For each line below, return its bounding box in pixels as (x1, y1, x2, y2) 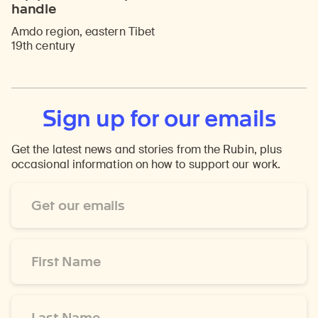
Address (11, 197, 55, 213)
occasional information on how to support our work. (11, 157, 280, 172)
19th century (11, 38, 75, 54)
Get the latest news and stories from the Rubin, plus (11, 142, 283, 158)
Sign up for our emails (42, 104, 276, 133)
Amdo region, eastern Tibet (11, 24, 155, 40)
